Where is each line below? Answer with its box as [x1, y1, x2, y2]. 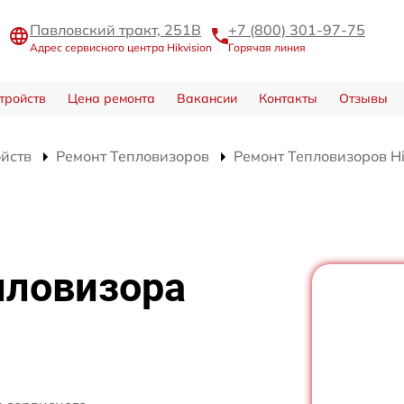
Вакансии [176, 90, 237, 107]
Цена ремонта [67, 90, 155, 107]
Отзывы [338, 90, 388, 107]
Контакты [258, 90, 317, 107]
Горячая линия [228, 40, 306, 54]
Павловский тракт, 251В [30, 20, 201, 39]
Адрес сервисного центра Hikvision [30, 40, 212, 54]
